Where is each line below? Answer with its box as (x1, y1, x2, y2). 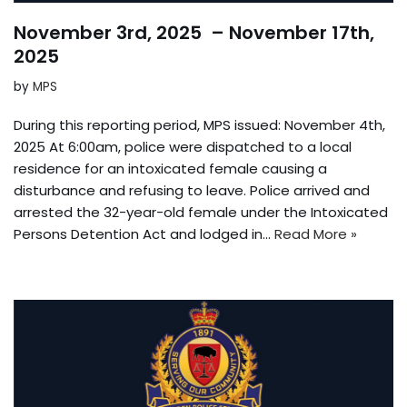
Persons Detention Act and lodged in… (14, 223, 274, 243)
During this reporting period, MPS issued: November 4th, (14, 114, 385, 134)
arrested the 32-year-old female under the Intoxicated (14, 202, 388, 222)
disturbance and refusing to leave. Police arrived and (14, 180, 370, 200)
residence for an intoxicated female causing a (14, 158, 327, 178)
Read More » (274, 223, 357, 243)
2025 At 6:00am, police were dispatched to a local (14, 136, 352, 156)
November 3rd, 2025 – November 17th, (14, 19, 374, 45)
